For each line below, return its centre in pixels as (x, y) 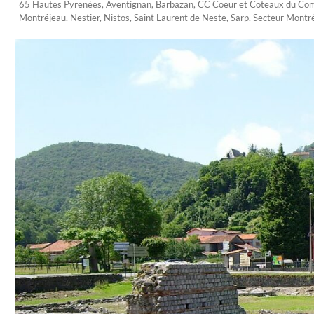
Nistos (117, 18)
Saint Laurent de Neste (180, 18)
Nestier (85, 18)
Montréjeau (42, 18)
